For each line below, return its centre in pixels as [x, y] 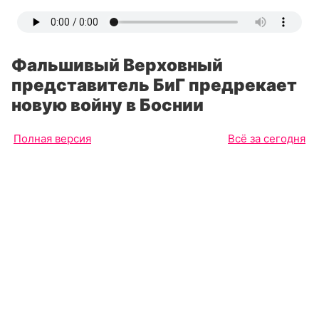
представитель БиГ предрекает [154, 85]
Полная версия [52, 138]
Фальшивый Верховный [117, 65]
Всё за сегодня [267, 138]
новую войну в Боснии [108, 105]
